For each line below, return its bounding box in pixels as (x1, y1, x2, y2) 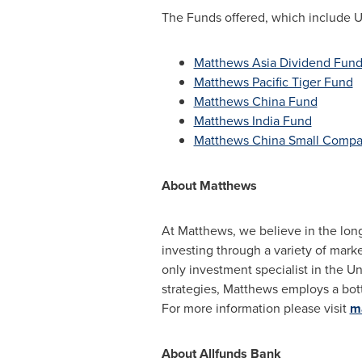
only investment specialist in (161, 260, 325, 280)
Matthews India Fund (193, 112, 312, 131)
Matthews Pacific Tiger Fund (193, 73, 353, 92)
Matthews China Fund (193, 92, 318, 112)
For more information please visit (161, 299, 350, 318)
